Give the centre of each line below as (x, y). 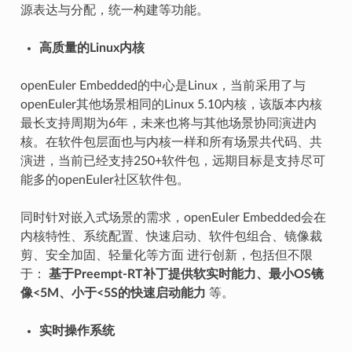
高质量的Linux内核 (92, 48)
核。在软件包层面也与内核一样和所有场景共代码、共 (171, 143)
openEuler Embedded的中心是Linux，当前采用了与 (163, 86)
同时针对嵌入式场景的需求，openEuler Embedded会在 (173, 218)
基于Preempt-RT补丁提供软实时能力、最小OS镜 (186, 275)
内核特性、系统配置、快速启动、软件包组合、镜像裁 (171, 237)
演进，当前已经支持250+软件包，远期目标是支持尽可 (172, 161)
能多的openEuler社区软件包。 (104, 180)
